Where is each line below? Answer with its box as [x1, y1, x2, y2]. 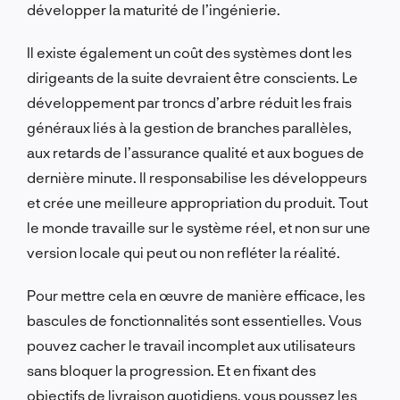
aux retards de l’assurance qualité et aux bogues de [27, 143, 364, 161]
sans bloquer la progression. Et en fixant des [27, 361, 316, 379]
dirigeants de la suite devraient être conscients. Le [27, 68, 358, 86]
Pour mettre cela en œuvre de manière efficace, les [27, 286, 365, 304]
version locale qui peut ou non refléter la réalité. [27, 243, 340, 261]
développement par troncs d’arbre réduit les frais [27, 93, 352, 111]
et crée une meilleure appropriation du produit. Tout [27, 193, 368, 211]
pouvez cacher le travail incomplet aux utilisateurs [27, 336, 355, 354]
